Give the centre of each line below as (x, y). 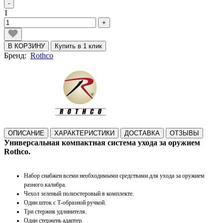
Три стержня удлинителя (55, 211)
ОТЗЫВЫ (184, 133)
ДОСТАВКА (142, 133)
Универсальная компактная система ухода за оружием (102, 142)
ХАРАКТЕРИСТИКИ (84, 133)
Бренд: (17, 55)
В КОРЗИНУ (26, 46)
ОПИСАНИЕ (26, 133)
